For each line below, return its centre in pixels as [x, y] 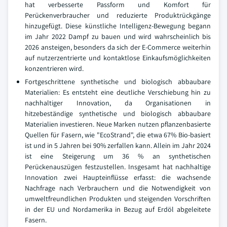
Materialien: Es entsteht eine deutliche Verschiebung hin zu [118, 92]
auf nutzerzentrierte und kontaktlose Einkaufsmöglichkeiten [118, 58]
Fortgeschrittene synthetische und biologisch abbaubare [118, 82]
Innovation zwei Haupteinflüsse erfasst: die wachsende [118, 177]
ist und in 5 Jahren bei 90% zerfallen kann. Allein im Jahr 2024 [118, 145]
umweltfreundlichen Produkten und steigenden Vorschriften [118, 199]
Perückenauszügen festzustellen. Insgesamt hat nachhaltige [118, 167]
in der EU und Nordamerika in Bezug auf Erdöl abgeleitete [118, 209]
